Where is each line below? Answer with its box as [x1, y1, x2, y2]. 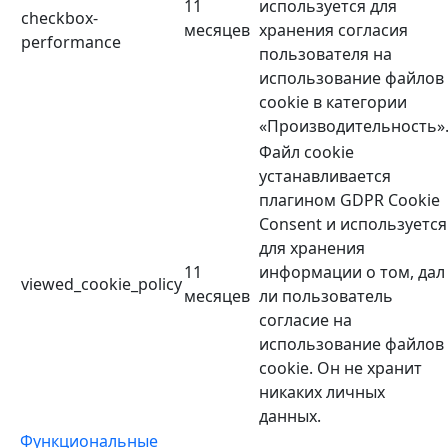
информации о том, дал [259, 261, 445, 284]
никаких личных [259, 381, 385, 404]
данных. [259, 405, 321, 428]
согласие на [259, 309, 352, 332]
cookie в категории [259, 91, 407, 114]
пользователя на [259, 43, 392, 66]
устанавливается [259, 165, 391, 188]
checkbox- [21, 7, 98, 30]
